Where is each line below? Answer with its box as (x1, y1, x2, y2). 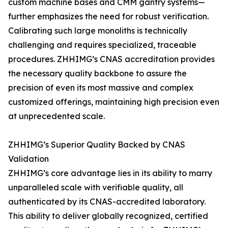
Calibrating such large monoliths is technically (8, 25, 187, 36)
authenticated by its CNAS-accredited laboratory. (8, 196, 206, 207)
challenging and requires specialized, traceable (8, 40, 196, 50)
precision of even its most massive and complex (8, 82, 193, 93)
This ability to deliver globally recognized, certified (8, 211, 208, 221)
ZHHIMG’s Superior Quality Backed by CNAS (8, 139, 185, 150)
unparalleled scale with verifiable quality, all (8, 182, 183, 192)
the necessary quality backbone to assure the (8, 68, 187, 78)
